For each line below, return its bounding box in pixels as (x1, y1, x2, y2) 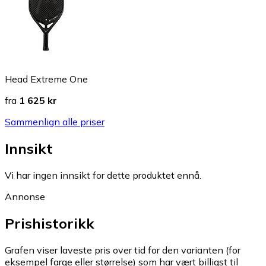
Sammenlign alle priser (5, 115, 104, 128)
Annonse (5, 190, 45, 202)
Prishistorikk (5, 214, 94, 232)
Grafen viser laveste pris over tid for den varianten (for (5, 243, 240, 256)
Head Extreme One (5, 72, 88, 85)
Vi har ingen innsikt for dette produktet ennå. (5, 169, 201, 181)
